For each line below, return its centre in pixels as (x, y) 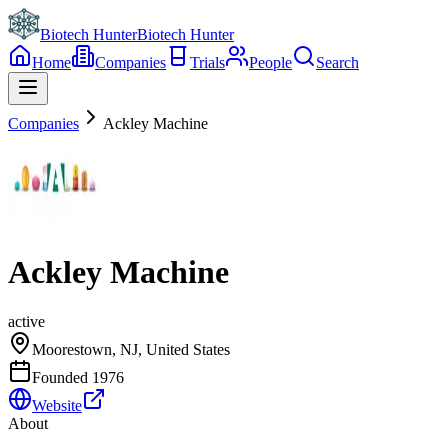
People (270, 62)
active (26, 321)
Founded (62, 377)
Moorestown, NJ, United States (131, 349)
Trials (207, 62)
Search (337, 62)
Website (57, 405)
